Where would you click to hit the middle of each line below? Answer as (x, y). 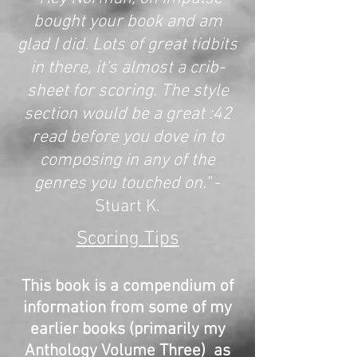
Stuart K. (127, 207)
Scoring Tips (127, 239)
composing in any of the (127, 161)
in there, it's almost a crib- (127, 68)
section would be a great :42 (127, 114)
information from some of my (127, 308)
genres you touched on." (122, 184)
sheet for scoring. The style (127, 91)
